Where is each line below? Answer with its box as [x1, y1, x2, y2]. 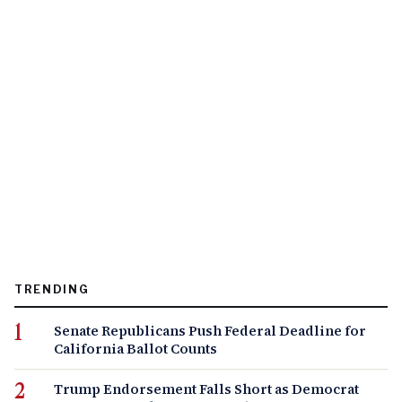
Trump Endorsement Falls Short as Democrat [54, 380, 359, 399]
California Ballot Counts [54, 339, 217, 359]
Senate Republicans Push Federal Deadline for [54, 321, 366, 341]
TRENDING [14, 283, 90, 297]
